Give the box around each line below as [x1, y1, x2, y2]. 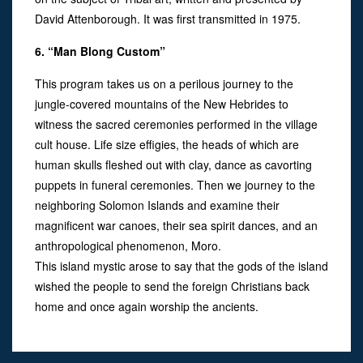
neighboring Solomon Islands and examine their [35, 196, 280, 213]
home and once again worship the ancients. [35, 297, 258, 314]
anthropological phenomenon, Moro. [35, 237, 221, 254]
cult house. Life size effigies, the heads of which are [35, 135, 299, 152]
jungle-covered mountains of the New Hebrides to [35, 95, 288, 112]
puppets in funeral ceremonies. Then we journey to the [35, 176, 315, 193]
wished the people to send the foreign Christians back [35, 277, 310, 294]
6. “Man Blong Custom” [35, 42, 165, 59]
